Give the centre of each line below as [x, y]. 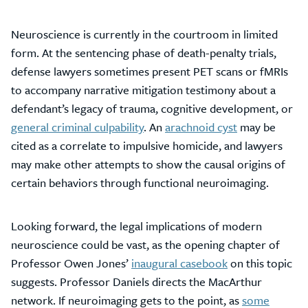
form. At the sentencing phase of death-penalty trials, [144, 53]
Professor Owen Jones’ [71, 263]
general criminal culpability [77, 127]
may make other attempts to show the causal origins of [148, 164]
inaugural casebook [179, 263]
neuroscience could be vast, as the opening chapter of [145, 244]
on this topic [260, 263]
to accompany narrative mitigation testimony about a [143, 90]
